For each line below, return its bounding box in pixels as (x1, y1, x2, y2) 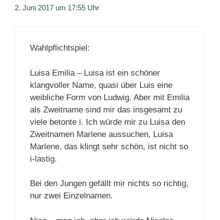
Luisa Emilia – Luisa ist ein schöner (30, 68, 160, 78)
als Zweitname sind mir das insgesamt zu (30, 105, 182, 114)
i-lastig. (30, 154, 57, 164)
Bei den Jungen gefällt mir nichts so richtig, (30, 179, 189, 189)
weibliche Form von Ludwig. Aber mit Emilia (30, 92, 190, 102)
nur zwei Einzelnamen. (30, 191, 113, 201)
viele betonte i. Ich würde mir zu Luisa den (30, 117, 185, 127)
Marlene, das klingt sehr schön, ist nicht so (30, 141, 188, 151)
